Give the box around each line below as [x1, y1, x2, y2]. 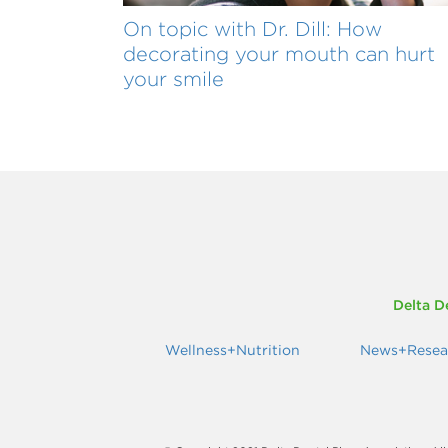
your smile [122, 65, 224, 91]
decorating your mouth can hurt [122, 40, 435, 66]
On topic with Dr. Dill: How [122, 15, 382, 41]
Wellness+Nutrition [165, 340, 300, 359]
